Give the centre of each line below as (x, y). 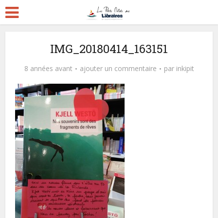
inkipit (185, 68)
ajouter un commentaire (118, 68)
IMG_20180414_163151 (109, 49)
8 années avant (48, 68)
